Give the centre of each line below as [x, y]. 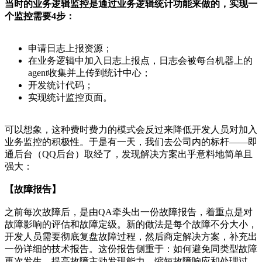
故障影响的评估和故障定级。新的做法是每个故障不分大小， [131, 225]
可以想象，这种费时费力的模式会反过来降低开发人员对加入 [131, 130]
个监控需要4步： [40, 16]
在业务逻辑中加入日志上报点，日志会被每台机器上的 [140, 61]
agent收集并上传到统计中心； [89, 73]
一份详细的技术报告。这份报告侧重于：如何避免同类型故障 [131, 249]
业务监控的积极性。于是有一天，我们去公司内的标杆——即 [131, 142]
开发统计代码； [61, 85]
